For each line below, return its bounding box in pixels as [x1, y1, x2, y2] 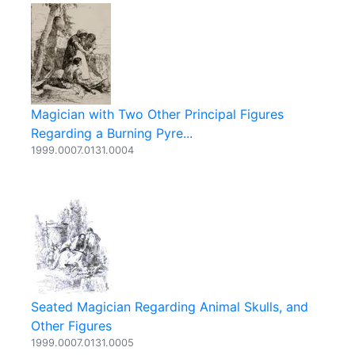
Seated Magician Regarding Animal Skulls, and [31, 299, 308, 315]
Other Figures [31, 318, 112, 334]
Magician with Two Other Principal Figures [31, 106, 284, 122]
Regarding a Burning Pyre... [31, 125, 193, 141]
